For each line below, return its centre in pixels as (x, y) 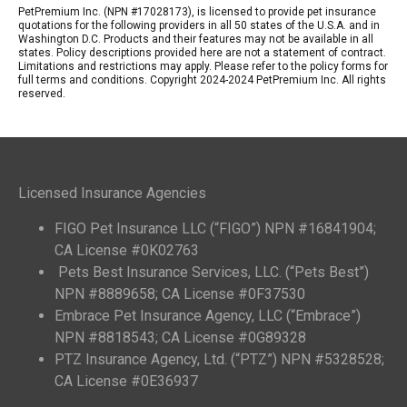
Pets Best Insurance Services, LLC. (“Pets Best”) (212, 272)
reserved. (42, 94)
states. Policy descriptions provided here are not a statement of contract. (202, 53)
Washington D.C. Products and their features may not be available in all (196, 40)
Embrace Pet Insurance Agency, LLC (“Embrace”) (208, 315)
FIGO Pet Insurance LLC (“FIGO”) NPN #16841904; (215, 228)
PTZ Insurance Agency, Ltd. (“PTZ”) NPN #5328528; (219, 359)
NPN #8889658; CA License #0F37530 (180, 293)
